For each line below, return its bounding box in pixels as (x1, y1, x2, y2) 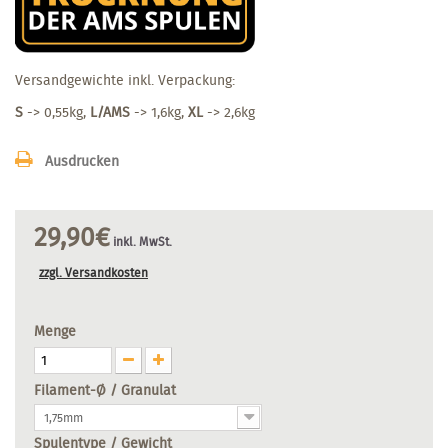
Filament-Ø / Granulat (34, 379, 180, 400)
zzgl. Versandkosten (39, 263, 148, 281)
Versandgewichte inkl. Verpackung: (15, 69, 235, 90)
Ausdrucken (45, 150, 119, 171)
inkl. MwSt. (110, 232, 172, 250)
